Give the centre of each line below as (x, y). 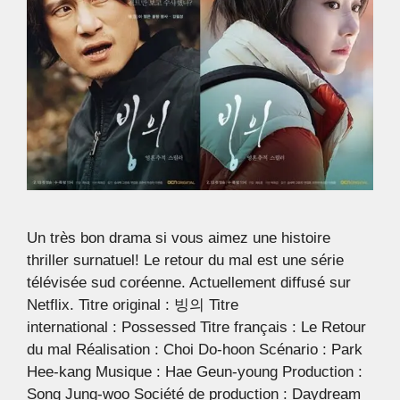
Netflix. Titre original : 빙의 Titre (133, 305)
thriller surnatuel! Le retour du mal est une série (185, 261)
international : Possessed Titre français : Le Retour (196, 328)
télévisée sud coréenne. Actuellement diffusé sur (189, 283)
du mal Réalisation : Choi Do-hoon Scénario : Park (195, 350)
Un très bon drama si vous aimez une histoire (179, 238)
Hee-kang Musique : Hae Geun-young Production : (195, 372)
